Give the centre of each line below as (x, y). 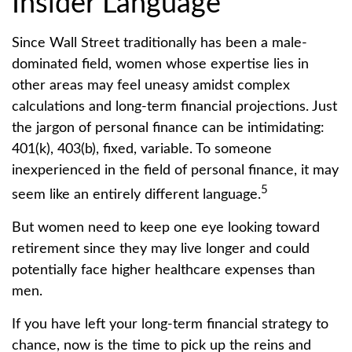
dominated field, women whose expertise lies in (160, 64)
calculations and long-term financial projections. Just (174, 106)
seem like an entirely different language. (136, 194)
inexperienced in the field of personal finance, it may (175, 170)
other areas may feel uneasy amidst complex (151, 85)
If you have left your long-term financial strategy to (170, 324)
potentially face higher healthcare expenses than (163, 270)
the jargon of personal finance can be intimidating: (168, 128)
